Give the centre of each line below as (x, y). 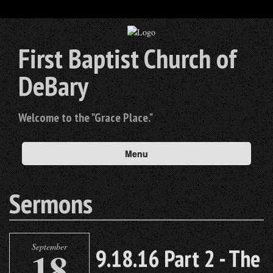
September (49, 247)
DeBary (53, 86)
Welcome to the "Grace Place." (86, 118)
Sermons (51, 203)
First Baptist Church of (128, 58)
